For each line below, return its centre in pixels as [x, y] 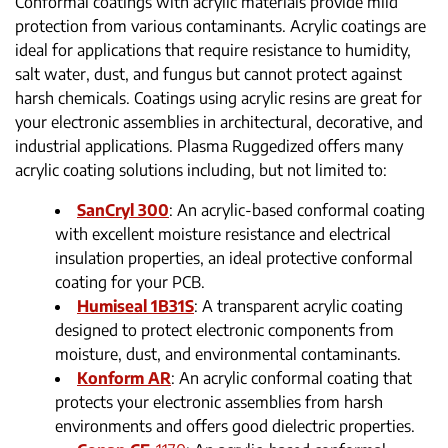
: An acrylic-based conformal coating [297, 210]
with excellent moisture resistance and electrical [223, 234]
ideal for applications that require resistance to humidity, [213, 50]
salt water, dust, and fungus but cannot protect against [208, 74]
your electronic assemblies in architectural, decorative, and [219, 122]
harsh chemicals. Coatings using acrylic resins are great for [218, 98]
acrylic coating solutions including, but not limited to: [201, 170]
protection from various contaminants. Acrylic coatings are [220, 26]
